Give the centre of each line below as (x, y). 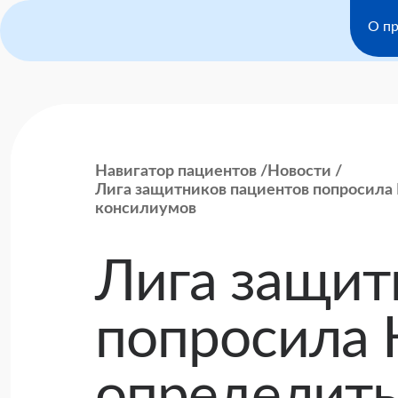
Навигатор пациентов (176, 171)
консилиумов (146, 209)
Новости (299, 172)
